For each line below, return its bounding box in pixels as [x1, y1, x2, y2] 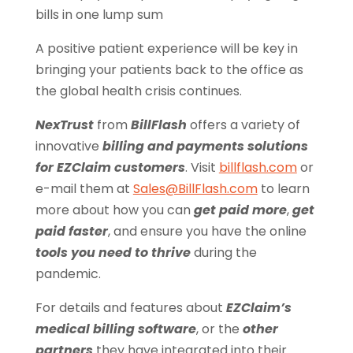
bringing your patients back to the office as [35, 61, 303, 80]
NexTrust [35, 116, 97, 135]
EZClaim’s [225, 299, 292, 318]
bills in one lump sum [35, 6, 163, 24]
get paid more [193, 201, 287, 220]
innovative [35, 137, 102, 156]
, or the [195, 320, 243, 339]
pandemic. [35, 265, 101, 284]
